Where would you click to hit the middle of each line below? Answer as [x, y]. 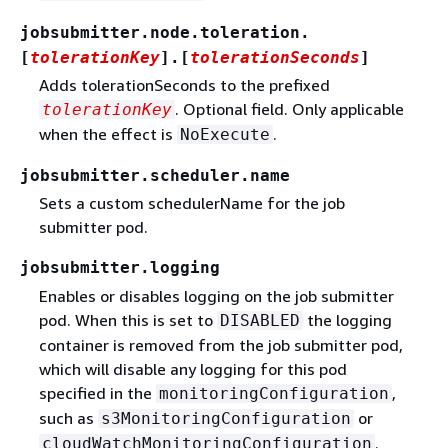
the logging [347, 319]
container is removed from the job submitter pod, [220, 344]
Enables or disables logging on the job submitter [216, 295]
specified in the [97, 392]
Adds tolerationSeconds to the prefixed [184, 85]
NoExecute [224, 135]
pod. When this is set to [127, 319]
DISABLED [259, 320]
